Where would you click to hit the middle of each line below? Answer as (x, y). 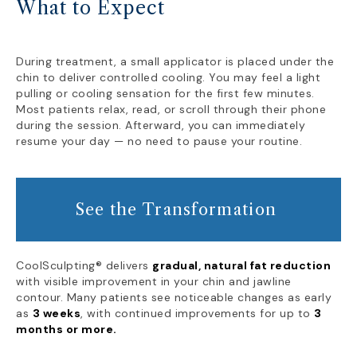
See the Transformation (178, 210)
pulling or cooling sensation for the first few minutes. (165, 93)
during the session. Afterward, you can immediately (161, 125)
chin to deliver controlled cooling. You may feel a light (168, 77)
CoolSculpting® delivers (84, 265)
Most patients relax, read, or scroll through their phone (171, 109)
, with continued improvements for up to (197, 313)
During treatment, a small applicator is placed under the (175, 61)
